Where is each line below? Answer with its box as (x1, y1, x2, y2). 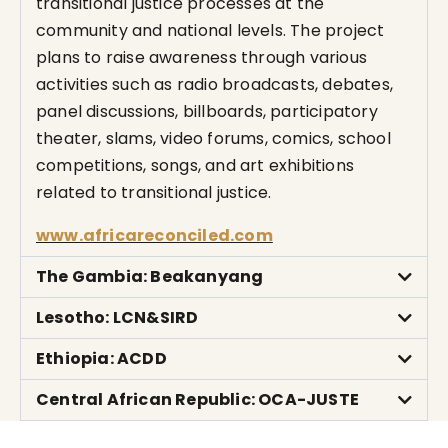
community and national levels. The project (36, 19, 385, 42)
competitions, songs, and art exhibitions (36, 154, 355, 177)
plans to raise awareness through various (36, 46, 368, 69)
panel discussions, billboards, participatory (36, 100, 378, 123)
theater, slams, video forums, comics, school (36, 127, 391, 150)
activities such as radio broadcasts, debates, (36, 73, 394, 96)
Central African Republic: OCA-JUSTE (36, 388, 359, 411)
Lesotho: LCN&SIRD (36, 306, 199, 329)
